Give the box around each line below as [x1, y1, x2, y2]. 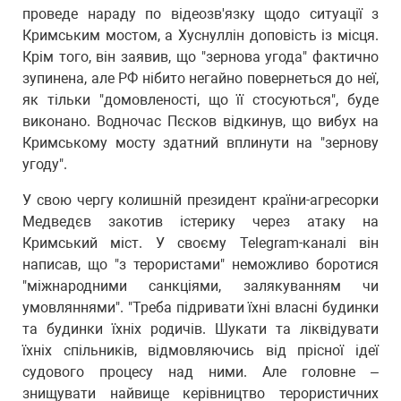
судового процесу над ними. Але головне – [22, 363, 379, 380]
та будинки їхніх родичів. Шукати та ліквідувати [22, 320, 379, 337]
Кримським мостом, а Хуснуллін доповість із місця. [22, 27, 379, 44]
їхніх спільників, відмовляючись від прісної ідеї [22, 342, 379, 359]
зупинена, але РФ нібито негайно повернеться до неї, [22, 70, 379, 87]
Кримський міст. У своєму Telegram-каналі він [22, 235, 379, 252]
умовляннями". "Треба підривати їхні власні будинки [22, 299, 379, 316]
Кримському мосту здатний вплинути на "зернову [22, 134, 379, 151]
